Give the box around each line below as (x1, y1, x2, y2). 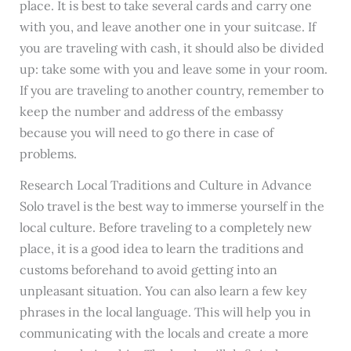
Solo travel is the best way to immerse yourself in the (19, 197, 324, 214)
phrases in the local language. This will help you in (19, 303, 311, 320)
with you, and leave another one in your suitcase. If (19, 18, 316, 34)
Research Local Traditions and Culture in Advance (19, 176, 312, 193)
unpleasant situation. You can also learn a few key (19, 282, 306, 299)
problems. (19, 145, 77, 161)
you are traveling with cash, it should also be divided (19, 39, 324, 56)
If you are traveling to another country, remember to (19, 81, 324, 98)
